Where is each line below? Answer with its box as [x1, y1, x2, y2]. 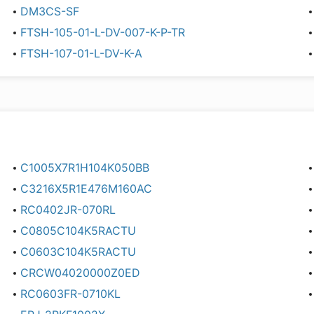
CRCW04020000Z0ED [20, 266, 141, 280]
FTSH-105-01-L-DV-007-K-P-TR [20, 25, 186, 39]
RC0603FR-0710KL [20, 287, 121, 301]
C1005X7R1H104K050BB [20, 161, 150, 175]
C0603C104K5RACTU [20, 245, 137, 259]
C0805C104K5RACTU [20, 224, 137, 238]
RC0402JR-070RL [20, 203, 116, 217]
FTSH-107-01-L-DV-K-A [20, 46, 143, 60]
